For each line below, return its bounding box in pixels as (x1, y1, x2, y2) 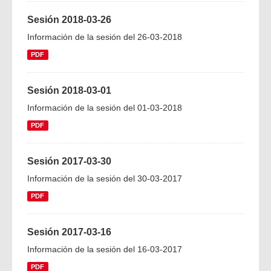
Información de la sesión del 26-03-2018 (27, 32, 182, 42)
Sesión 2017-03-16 (27, 227, 111, 237)
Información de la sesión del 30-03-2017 (27, 174, 182, 183)
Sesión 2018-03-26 (27, 15, 111, 25)
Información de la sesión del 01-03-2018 (27, 103, 182, 113)
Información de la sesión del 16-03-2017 (27, 244, 182, 254)
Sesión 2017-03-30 (27, 156, 111, 166)
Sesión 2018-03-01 (27, 85, 111, 96)
